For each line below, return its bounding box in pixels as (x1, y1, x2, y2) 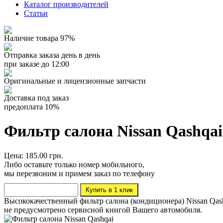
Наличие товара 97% (4, 34, 75, 42)
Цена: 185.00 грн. (4, 151, 63, 160)
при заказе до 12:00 (4, 60, 69, 68)
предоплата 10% (4, 103, 59, 111)
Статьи (24, 9, 48, 17)
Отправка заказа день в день (4, 51, 100, 59)
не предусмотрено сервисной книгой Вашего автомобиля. (4, 205, 202, 214)
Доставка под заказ (4, 94, 69, 102)
